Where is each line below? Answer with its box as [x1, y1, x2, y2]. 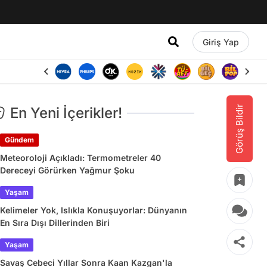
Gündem [5, 135, 34, 144]
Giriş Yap [202, 36, 239, 47]
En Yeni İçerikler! [10, 104, 122, 122]
